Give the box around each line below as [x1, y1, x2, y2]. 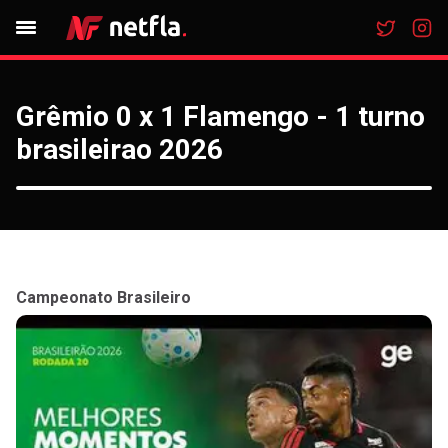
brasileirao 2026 [16, 133, 223, 166]
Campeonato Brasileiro [16, 288, 191, 307]
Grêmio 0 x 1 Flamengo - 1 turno [16, 100, 425, 133]
